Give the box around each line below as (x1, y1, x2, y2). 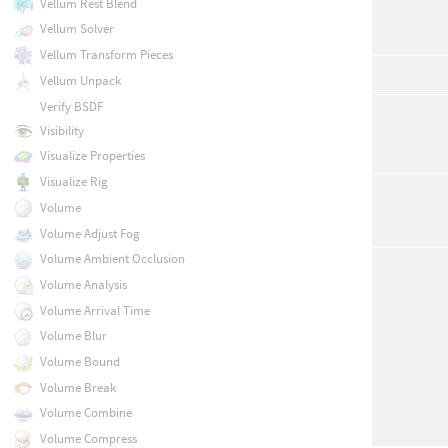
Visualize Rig (39, 173, 108, 191)
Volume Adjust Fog (39, 224, 140, 242)
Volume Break (39, 378, 116, 396)
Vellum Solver (39, 20, 114, 38)
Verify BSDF (39, 97, 103, 115)
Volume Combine (39, 404, 132, 422)
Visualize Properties (39, 147, 145, 165)
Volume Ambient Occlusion (39, 250, 185, 268)
